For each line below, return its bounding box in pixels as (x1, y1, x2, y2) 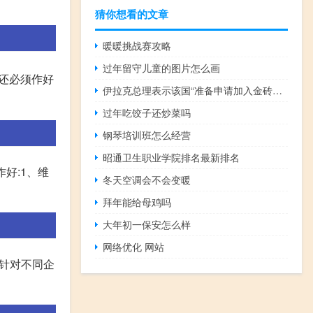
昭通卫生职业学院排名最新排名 (103, 150, 240, 164)
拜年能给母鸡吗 (103, 194, 172, 209)
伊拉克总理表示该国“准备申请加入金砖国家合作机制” (272, 82, 283, 97)
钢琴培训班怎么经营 (103, 127, 191, 142)
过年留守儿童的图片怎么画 (103, 60, 221, 75)
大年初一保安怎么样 (103, 217, 191, 231)
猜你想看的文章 (95, 6, 168, 22)
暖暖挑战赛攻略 (103, 38, 172, 52)
